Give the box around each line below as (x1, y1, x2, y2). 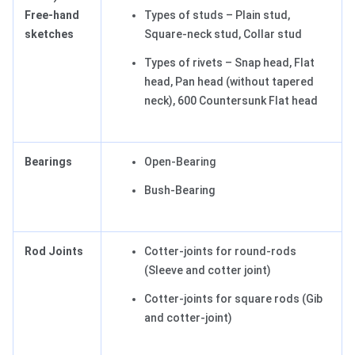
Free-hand (25, 9, 79, 22)
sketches (25, 28, 74, 41)
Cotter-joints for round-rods (144, 245, 296, 258)
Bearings (25, 155, 72, 169)
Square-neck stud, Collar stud (144, 28, 302, 41)
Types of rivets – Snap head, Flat (144, 56, 315, 70)
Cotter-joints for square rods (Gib (144, 292, 323, 306)
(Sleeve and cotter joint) (144, 264, 271, 277)
